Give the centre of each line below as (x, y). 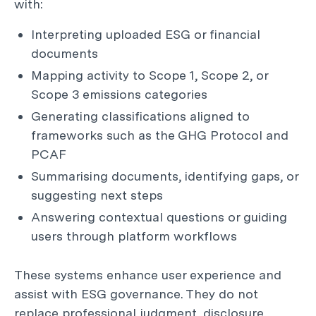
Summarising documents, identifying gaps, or (165, 176)
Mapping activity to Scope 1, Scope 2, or (150, 75)
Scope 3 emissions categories (119, 94)
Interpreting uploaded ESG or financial (146, 34)
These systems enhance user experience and (148, 275)
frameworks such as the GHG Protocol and (160, 135)
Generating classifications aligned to (140, 116)
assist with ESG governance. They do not (136, 294)
